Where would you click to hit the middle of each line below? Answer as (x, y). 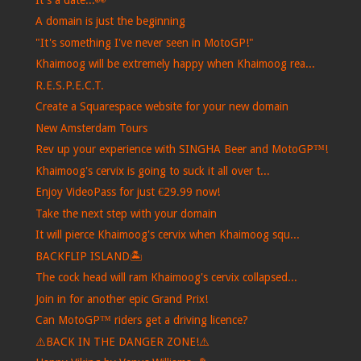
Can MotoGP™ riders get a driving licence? (141, 320)
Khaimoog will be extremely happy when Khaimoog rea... (175, 64)
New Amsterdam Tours (91, 128)
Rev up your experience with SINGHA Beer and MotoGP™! (181, 149)
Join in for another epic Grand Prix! (121, 299)
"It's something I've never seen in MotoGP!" (144, 42)
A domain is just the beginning (110, 21)
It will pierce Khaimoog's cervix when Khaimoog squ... (167, 235)
